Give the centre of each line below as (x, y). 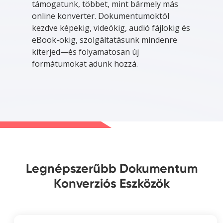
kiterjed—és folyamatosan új (85, 52)
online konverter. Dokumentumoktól (101, 16)
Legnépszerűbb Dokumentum (111, 168)
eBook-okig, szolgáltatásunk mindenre (105, 40)
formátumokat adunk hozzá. (85, 63)
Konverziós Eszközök (111, 183)
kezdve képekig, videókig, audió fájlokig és (111, 28)
